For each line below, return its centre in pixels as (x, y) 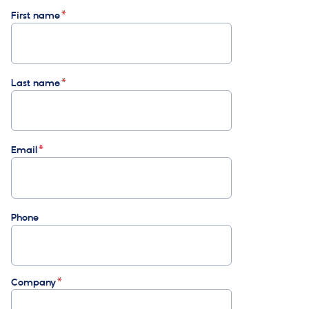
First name (36, 16)
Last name (36, 83)
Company (33, 283)
